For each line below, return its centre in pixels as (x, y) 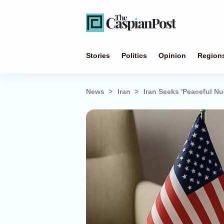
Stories (98, 55)
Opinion (172, 55)
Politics (134, 55)
